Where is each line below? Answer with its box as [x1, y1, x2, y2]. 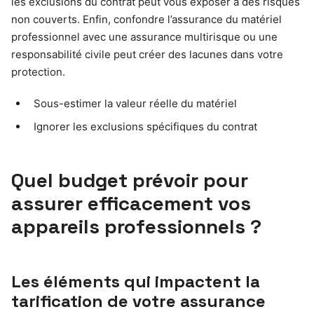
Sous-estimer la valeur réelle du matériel [34, 96, 237, 110]
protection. [11, 64, 65, 78]
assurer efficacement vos [11, 190, 251, 216]
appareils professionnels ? [11, 213, 261, 239]
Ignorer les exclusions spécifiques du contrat [34, 119, 257, 133]
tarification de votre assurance [11, 289, 266, 312]
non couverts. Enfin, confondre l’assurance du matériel [11, 12, 282, 26]
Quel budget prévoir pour [11, 167, 248, 193]
